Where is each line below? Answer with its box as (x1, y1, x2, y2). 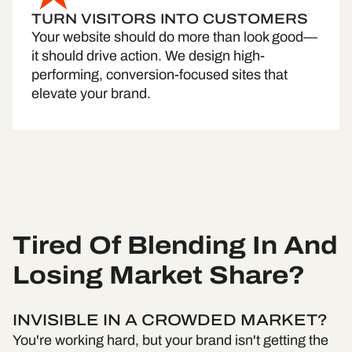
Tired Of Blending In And (13, 226, 338, 265)
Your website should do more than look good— (31, 29, 317, 46)
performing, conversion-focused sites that (31, 67, 288, 83)
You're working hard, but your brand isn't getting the (13, 332, 328, 349)
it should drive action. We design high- (31, 48, 265, 64)
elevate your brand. (31, 86, 151, 102)
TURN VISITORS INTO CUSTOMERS (31, 11, 308, 27)
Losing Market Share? (13, 256, 305, 295)
